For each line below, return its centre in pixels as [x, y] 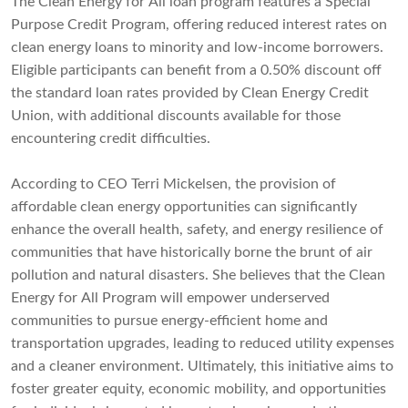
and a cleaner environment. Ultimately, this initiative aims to [202, 367]
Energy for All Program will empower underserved [170, 298]
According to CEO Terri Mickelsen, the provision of [173, 184]
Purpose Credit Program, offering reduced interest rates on [199, 25]
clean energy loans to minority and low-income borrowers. [197, 48]
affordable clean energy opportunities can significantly [184, 207]
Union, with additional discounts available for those [176, 116]
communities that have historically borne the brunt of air [192, 253]
